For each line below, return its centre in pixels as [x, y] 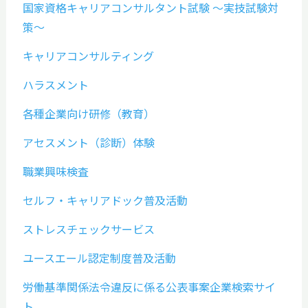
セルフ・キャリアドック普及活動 [105, 200]
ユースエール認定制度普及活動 [99, 257]
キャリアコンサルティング [88, 55]
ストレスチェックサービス [88, 229]
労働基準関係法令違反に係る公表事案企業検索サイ [149, 286]
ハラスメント [55, 84]
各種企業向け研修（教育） [88, 113]
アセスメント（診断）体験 [88, 142]
